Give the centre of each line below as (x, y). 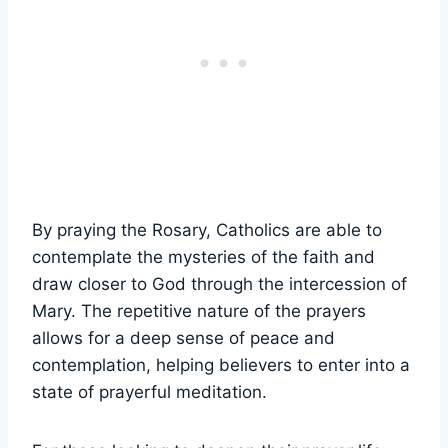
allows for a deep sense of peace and (183, 337)
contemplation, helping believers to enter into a (221, 364)
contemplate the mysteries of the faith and (203, 256)
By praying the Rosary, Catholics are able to (207, 229)
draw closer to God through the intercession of (219, 283)
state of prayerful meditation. (149, 391)
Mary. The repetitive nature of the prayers (199, 310)
